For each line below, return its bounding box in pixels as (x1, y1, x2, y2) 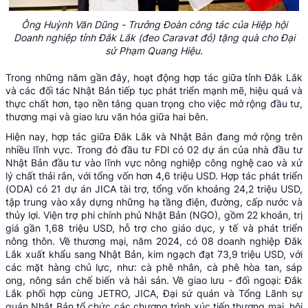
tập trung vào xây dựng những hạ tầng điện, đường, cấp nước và (5, 195, 302, 208)
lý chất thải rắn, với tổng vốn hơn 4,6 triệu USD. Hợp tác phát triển (5, 169, 302, 181)
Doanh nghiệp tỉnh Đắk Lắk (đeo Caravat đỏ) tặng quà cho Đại (13, 31, 295, 43)
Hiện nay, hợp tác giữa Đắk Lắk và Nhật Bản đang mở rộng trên (5, 130, 302, 142)
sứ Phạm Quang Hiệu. (105, 44, 203, 56)
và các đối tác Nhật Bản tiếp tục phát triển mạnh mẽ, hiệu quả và (5, 84, 302, 96)
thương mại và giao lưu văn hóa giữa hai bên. (5, 110, 208, 122)
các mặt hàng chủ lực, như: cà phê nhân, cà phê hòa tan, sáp (5, 261, 302, 273)
